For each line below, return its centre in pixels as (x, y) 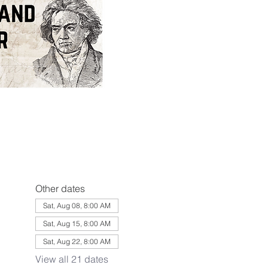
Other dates (60, 188)
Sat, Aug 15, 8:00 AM (77, 223)
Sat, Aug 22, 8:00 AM (77, 241)
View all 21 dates (71, 259)
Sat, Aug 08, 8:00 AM (77, 205)
